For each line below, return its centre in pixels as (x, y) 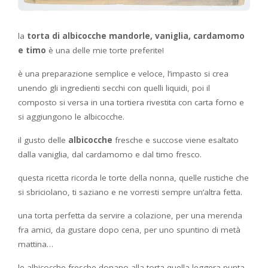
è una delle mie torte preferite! (105, 50)
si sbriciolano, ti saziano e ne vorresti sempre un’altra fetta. (130, 192)
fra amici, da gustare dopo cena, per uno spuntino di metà (129, 229)
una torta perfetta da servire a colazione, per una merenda (130, 215)
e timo (32, 50)
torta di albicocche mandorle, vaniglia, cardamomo (135, 36)
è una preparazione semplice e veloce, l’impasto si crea (123, 73)
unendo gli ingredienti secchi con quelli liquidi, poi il (114, 88)
